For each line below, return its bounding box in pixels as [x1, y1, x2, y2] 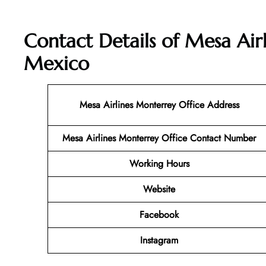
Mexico [24, 52, 89, 76]
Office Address [175, 98, 239, 112]
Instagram [140, 233, 178, 248]
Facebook [140, 208, 179, 222]
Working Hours [129, 157, 189, 171]
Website [143, 182, 175, 197]
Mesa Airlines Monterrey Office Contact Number [62, 131, 256, 145]
